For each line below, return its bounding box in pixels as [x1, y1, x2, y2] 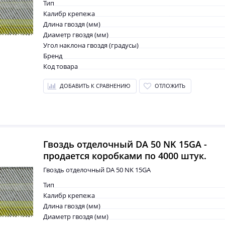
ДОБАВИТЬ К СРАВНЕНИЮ [60, 82, 131, 89]
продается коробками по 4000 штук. [43, 150, 206, 162]
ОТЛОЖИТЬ [155, 82, 185, 89]
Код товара [43, 62, 78, 71]
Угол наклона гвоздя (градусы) [43, 41, 139, 50]
